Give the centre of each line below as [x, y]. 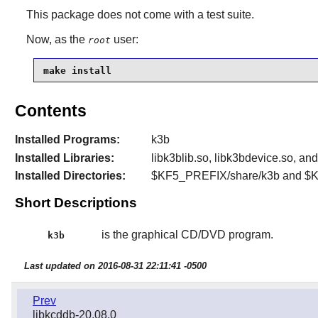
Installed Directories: [70, 175]
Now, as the [57, 40]
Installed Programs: [67, 140]
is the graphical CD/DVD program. [187, 235]
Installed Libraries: [64, 158]
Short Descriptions [76, 203]
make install [77, 70]
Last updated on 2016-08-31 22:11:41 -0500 [115, 265]
